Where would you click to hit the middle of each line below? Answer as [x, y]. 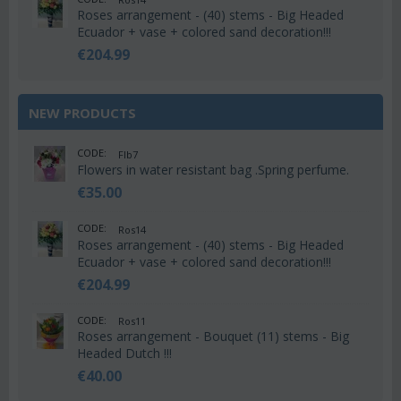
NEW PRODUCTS [82, 113]
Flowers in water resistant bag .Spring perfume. [213, 169]
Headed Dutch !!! [124, 354]
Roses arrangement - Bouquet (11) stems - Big [213, 337]
